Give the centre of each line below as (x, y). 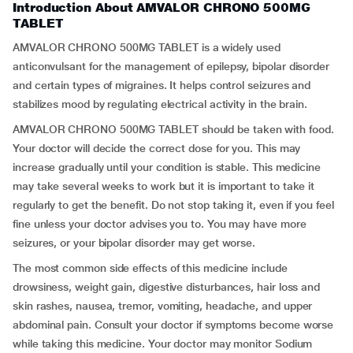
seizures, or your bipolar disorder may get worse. (134, 243)
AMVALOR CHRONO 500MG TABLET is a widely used (147, 47)
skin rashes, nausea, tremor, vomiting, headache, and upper (163, 306)
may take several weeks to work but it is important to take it (164, 186)
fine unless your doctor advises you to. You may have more (160, 224)
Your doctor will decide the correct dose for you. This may (157, 148)
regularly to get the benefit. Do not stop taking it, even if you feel (173, 205)
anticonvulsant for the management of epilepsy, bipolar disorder (171, 66)
